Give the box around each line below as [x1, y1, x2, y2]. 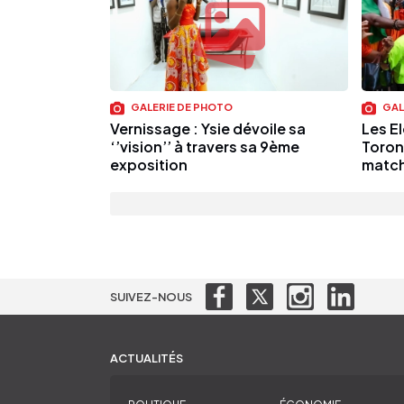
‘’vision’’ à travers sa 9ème [110, 136, 299, 156]
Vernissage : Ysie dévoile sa [110, 118, 306, 138]
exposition [110, 154, 188, 174]
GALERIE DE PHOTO [129, 100, 233, 114]
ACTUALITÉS [110, 350, 183, 365]
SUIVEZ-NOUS [110, 289, 192, 304]
